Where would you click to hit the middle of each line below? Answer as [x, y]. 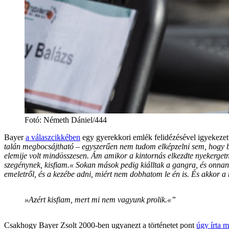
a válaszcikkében [53, 137]
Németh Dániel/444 [75, 120]
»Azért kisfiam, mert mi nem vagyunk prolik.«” [100, 199]
